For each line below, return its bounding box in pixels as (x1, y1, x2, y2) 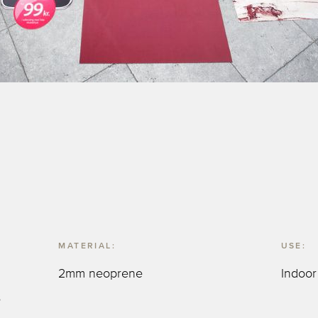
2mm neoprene (58, 268, 143, 280)
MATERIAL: (58, 242, 116, 251)
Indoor (280, 268, 317, 280)
